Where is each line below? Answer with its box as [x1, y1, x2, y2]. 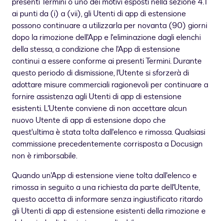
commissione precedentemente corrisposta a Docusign [12, 139, 203, 150]
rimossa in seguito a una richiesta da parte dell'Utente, [12, 182, 200, 193]
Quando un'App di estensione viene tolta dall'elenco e [12, 170, 197, 182]
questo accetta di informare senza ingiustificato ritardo [12, 194, 203, 205]
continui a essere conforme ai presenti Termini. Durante [12, 56, 202, 67]
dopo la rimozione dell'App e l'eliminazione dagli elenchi [12, 32, 201, 43]
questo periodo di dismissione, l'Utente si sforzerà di [12, 68, 189, 79]
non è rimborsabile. [12, 150, 77, 162]
